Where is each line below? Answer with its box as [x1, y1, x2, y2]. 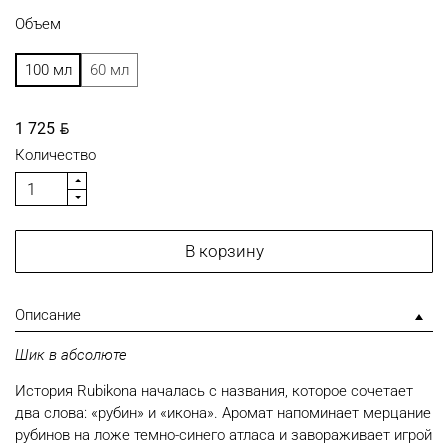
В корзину [184, 241, 264, 261]
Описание [15, 306, 81, 324]
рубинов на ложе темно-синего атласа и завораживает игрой [15, 425, 432, 444]
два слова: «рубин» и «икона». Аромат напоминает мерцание [15, 403, 431, 422]
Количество [15, 146, 96, 164]
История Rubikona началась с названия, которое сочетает [15, 381, 413, 400]
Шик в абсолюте [15, 346, 127, 364]
